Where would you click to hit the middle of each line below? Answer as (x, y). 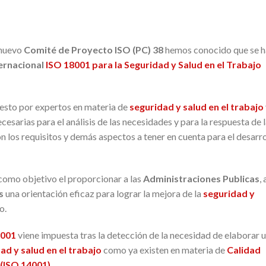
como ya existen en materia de (164, 250)
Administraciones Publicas (201, 178)
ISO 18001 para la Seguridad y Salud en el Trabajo (153, 64)
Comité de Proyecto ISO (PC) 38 (94, 50)
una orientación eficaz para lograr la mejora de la (103, 193)
